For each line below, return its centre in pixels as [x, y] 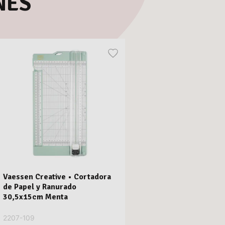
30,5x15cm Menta [35, 197]
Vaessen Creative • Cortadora [57, 177]
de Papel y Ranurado [39, 187]
